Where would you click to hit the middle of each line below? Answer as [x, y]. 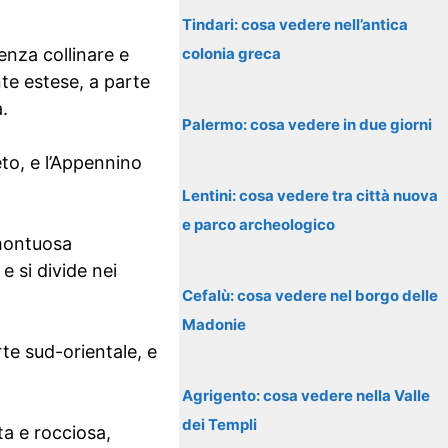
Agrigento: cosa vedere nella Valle [306, 395]
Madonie [214, 324]
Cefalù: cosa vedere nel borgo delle [310, 295]
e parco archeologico [259, 224]
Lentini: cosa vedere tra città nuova [310, 195]
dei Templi [220, 424]
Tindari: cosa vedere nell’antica [295, 24]
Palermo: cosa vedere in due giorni [307, 124]
